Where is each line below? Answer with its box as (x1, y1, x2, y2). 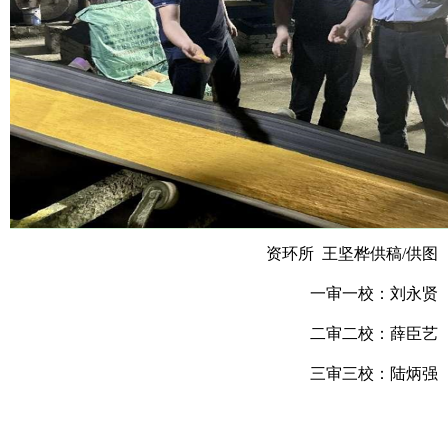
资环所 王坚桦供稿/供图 (266, 245, 438, 262)
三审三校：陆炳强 (310, 365, 438, 382)
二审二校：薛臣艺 (310, 325, 438, 342)
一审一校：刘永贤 (146, 285, 438, 302)
